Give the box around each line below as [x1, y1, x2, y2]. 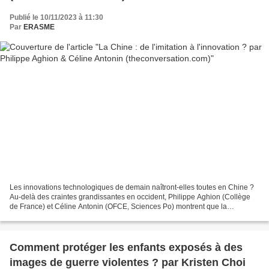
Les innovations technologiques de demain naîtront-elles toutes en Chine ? [10, 183, 254, 192]
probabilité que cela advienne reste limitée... [10, 212, 154, 221]
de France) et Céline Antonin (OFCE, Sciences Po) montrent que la [10, 202, 227, 211]
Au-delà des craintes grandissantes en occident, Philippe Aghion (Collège [10, 193, 250, 202]
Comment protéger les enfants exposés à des [10, 241, 243, 254]
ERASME [23, 22, 55, 31]
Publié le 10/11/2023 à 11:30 [10, 13, 103, 22]
